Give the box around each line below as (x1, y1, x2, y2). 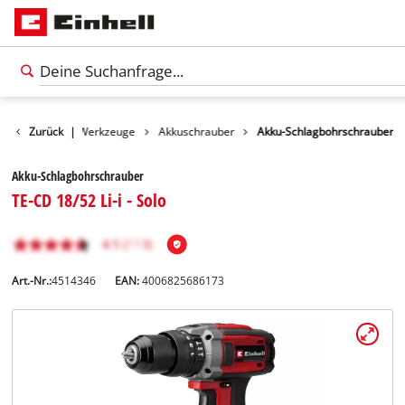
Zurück (29, 124, 64, 138)
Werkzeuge (78, 124, 136, 138)
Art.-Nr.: (12, 274, 52, 288)
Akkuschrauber (158, 124, 235, 138)
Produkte (10, 124, 56, 138)
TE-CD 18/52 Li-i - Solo (12, 187, 167, 213)
